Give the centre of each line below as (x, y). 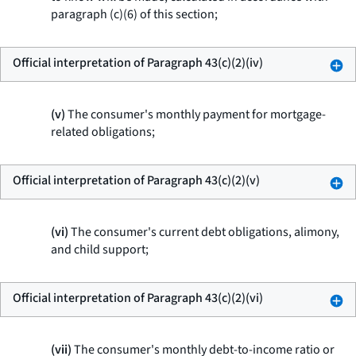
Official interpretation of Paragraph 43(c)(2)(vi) (138, 298)
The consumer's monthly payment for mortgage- (195, 114)
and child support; (100, 250)
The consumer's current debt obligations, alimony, (204, 232)
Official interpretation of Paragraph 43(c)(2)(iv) (138, 63)
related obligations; (103, 132)
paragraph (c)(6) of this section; (134, 14)
